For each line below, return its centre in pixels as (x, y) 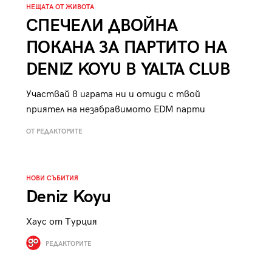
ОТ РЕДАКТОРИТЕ (54, 132)
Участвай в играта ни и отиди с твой (113, 95)
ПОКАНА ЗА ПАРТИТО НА (126, 48)
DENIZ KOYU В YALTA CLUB (128, 70)
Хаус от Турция (61, 222)
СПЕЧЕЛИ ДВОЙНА (102, 26)
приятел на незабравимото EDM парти (115, 110)
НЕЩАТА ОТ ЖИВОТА (60, 7)
